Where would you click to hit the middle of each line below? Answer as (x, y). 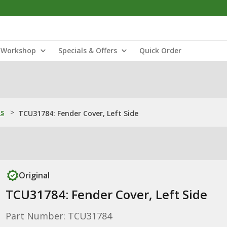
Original (34, 175)
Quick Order (160, 50)
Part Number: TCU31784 (59, 216)
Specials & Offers (88, 50)
